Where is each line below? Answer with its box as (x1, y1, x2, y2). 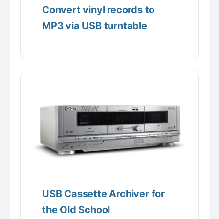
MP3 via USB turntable (42, 20, 147, 32)
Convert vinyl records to (42, 4, 155, 16)
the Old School (42, 204, 110, 216)
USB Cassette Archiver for (42, 188, 165, 199)
